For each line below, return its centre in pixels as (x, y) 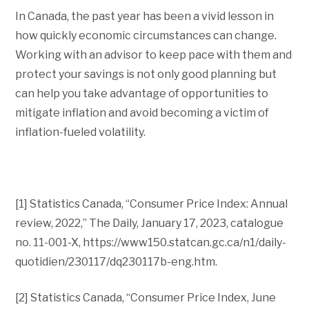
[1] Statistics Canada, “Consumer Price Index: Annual (152, 203)
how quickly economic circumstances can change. (146, 35)
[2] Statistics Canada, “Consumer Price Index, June (146, 297)
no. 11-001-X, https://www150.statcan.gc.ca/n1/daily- (151, 242)
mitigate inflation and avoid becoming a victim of (142, 112)
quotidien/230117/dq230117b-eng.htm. (117, 261)
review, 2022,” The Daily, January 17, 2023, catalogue (150, 223)
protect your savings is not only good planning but (146, 74)
